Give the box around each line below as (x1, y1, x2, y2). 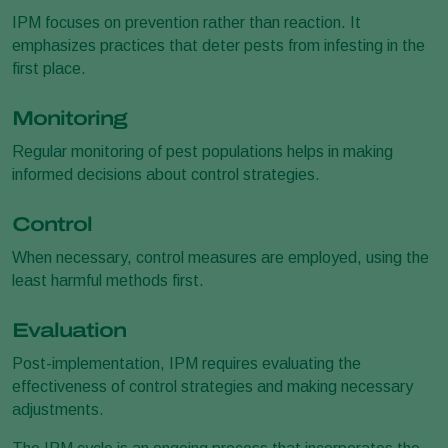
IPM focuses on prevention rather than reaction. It (12, 14, 361, 31)
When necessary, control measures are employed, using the (12, 249, 429, 266)
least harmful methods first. (12, 272, 204, 289)
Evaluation (12, 319, 126, 341)
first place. (12, 60, 86, 77)
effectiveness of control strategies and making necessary (12, 378, 413, 395)
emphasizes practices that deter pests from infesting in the (12, 37, 425, 54)
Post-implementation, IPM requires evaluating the (12, 355, 361, 372)
